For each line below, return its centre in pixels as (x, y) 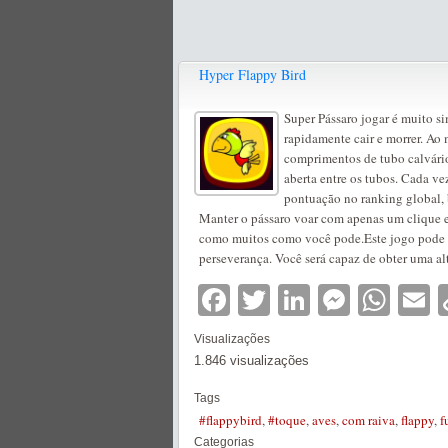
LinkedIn (371, 300)
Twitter (317, 300)
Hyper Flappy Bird (252, 74)
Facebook (301, 300)
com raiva (368, 420)
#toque (287, 420)
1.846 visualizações (251, 360)
